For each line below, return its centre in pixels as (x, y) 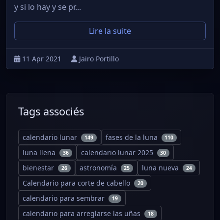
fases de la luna (132, 137)
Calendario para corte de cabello (77, 183)
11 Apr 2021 (43, 59)
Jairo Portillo (99, 59)
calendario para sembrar (65, 198)
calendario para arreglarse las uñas (82, 214)
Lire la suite (110, 31)
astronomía (99, 168)
